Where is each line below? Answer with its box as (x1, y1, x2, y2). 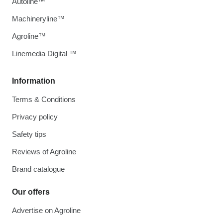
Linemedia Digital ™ (12, 49, 77, 58)
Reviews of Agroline (12, 147, 76, 156)
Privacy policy (12, 112, 58, 121)
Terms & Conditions (12, 95, 76, 104)
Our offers (12, 188, 50, 197)
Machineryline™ (12, 14, 65, 23)
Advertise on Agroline (12, 206, 81, 215)
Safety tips (12, 130, 46, 139)
